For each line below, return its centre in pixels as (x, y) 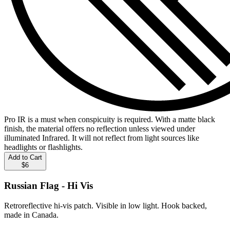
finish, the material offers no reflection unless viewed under (100, 129)
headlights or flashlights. (43, 147)
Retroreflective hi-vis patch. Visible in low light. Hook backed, (106, 205)
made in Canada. (31, 215)
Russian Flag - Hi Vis (49, 186)
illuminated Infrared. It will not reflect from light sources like (102, 138)
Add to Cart (25, 158)
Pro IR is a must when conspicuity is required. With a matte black (110, 120)
